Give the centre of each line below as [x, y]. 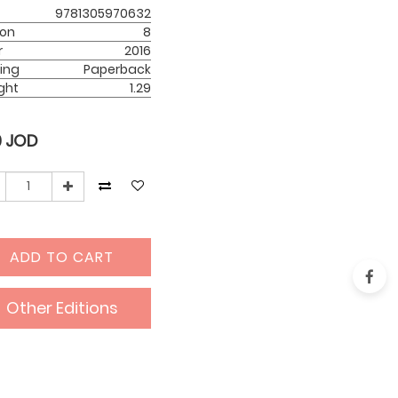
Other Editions [62, 308]
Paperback [117, 70]
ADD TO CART [62, 258]
